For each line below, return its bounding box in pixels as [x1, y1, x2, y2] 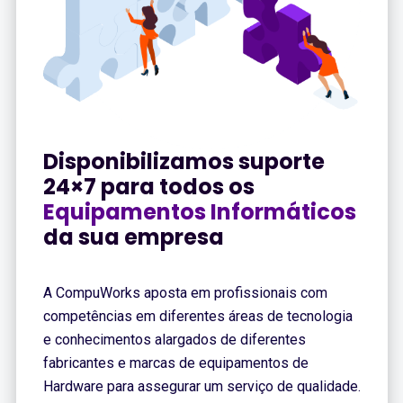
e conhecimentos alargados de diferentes [42, 330, 306, 348]
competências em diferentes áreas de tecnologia [42, 307, 353, 325]
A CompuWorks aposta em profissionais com [42, 283, 327, 301]
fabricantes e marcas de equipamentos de [42, 354, 309, 372]
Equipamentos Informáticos [42, 196, 356, 227]
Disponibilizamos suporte [42, 146, 325, 176]
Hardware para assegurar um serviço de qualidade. [42, 377, 361, 395]
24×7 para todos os [42, 171, 255, 201]
